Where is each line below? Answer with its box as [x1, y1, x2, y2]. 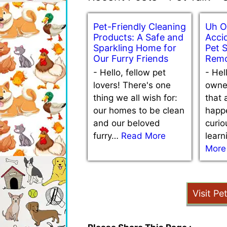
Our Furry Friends [93, 53, 168, 64]
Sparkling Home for [93, 42, 176, 53]
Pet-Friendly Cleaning [93, 21, 186, 32]
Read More [121, 130, 166, 141]
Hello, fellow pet [100, 67, 166, 78]
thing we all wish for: [93, 92, 177, 103]
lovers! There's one [93, 80, 171, 90]
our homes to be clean [93, 105, 184, 116]
